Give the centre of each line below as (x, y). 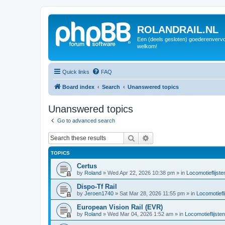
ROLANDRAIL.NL (178, 30)
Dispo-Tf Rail (97, 187)
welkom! (147, 46)
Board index (78, 87)
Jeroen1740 (99, 193)
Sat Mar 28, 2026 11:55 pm (152, 193)
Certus (87, 166)
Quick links (76, 72)
